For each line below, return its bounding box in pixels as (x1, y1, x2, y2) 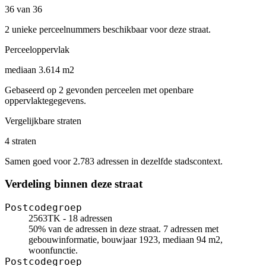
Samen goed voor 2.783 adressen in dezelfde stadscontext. (5, 156, 223, 166)
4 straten (5, 135, 36, 146)
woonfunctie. (28, 245, 78, 256)
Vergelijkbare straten (5, 115, 81, 126)
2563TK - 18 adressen (28, 213, 112, 224)
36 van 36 (5, 4, 42, 14)
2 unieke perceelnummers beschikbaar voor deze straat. (5, 24, 211, 34)
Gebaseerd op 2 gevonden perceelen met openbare (5, 84, 194, 95)
